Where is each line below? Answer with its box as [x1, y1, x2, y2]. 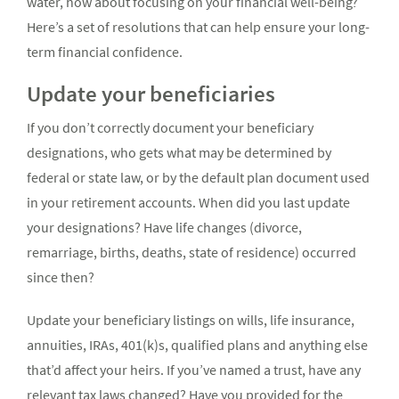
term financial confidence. [27, 43, 183, 61]
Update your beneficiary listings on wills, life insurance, [27, 311, 354, 330]
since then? [27, 268, 94, 287]
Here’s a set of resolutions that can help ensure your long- [27, 18, 370, 37]
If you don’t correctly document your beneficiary [27, 118, 313, 137]
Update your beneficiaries [27, 79, 275, 109]
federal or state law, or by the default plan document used [27, 168, 370, 187]
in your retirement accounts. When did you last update [27, 193, 350, 212]
